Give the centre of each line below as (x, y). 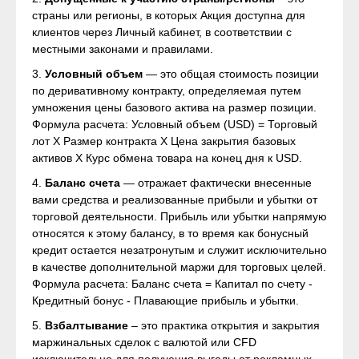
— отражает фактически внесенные (216, 183)
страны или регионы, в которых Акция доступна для (169, 15)
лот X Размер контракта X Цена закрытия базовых (164, 141)
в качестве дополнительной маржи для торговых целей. (179, 267)
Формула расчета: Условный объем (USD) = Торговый (175, 124)
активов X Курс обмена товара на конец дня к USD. (167, 158)
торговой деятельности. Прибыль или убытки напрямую (179, 216)
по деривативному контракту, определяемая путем (167, 91)
